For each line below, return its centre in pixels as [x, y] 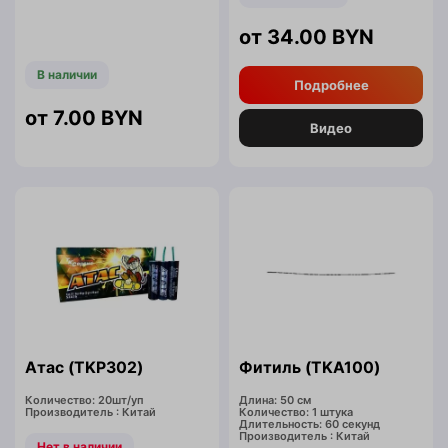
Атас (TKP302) [84, 368]
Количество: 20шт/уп [84, 400]
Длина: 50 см [275, 400]
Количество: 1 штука [296, 412]
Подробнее [331, 85]
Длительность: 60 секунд [309, 424]
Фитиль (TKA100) [309, 368]
